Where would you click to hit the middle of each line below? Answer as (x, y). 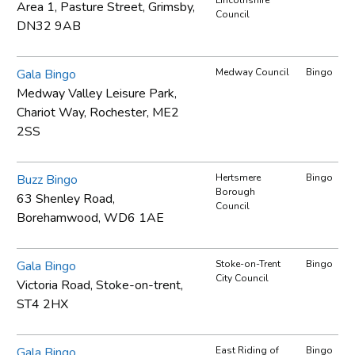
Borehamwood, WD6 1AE (90, 218)
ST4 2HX (42, 304)
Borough (235, 191)
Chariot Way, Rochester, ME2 (98, 112)
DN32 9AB (49, 26)
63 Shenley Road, (66, 198)
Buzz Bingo (47, 179)
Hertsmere (238, 177)
